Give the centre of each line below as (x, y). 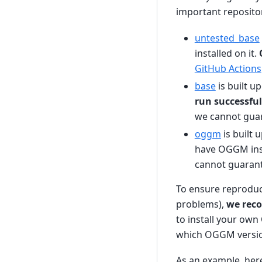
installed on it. (227, 53)
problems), (201, 204)
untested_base (227, 38)
